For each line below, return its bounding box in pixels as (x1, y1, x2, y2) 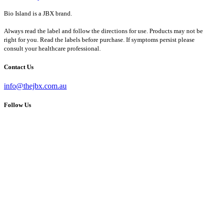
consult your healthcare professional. (4, 44, 101, 52)
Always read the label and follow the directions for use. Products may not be (4, 27, 203, 35)
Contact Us (4, 63, 34, 71)
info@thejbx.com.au (4, 82, 67, 91)
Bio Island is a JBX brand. (4, 9, 72, 17)
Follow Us (4, 101, 31, 109)
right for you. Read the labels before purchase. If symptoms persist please (4, 36, 195, 43)
